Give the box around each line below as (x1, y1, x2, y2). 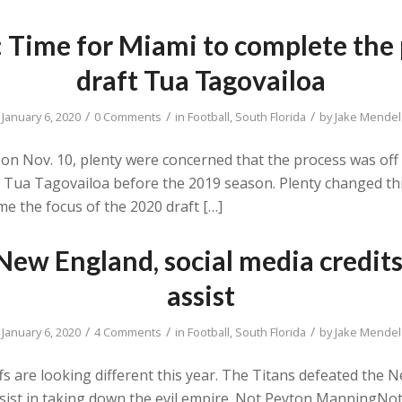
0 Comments (93, 109, 162, 126)
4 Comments (93, 324, 162, 341)
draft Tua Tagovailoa (76, 64, 326, 97)
